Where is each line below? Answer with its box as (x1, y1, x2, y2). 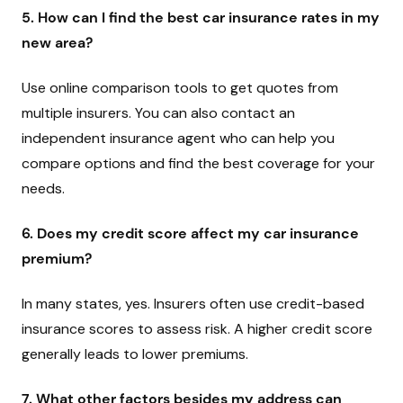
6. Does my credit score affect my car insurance (22, 224, 359, 243)
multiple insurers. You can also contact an (22, 103, 295, 122)
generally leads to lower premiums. (22, 345, 248, 363)
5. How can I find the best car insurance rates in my (22, 8, 380, 27)
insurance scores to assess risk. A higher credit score (22, 319, 372, 338)
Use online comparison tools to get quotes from (22, 78, 338, 97)
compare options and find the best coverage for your (22, 154, 375, 173)
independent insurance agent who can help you (22, 129, 335, 148)
